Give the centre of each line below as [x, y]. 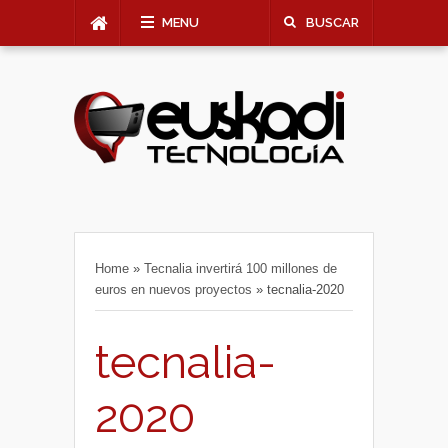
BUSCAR [332, 22]
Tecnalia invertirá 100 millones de [240, 268]
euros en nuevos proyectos [173, 289]
